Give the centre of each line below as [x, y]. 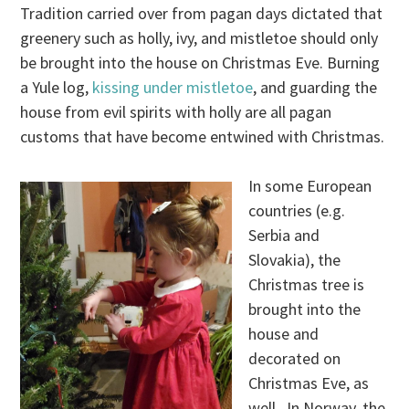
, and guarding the [315, 87]
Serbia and [284, 235]
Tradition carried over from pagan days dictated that [202, 13]
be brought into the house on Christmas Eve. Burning [200, 62]
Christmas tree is [307, 284]
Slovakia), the [295, 259]
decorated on [295, 358]
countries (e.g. [297, 210]
